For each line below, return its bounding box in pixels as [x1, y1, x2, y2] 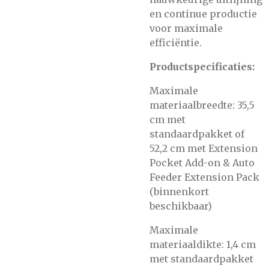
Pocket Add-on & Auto [150, 157, 255, 169]
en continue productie [150, 8, 257, 20]
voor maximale [150, 22, 223, 34]
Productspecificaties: [150, 61, 255, 73]
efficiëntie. [150, 37, 202, 49]
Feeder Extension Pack [150, 171, 259, 183]
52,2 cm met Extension [150, 142, 258, 154]
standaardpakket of [150, 128, 244, 140]
